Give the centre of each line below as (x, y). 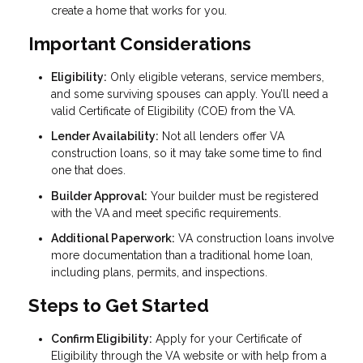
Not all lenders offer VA (222, 137)
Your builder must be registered (233, 196)
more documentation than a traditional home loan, (182, 256)
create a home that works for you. (139, 11)
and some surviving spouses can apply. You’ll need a (190, 94)
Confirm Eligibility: (102, 339)
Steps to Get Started (119, 306)
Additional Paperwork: (113, 239)
